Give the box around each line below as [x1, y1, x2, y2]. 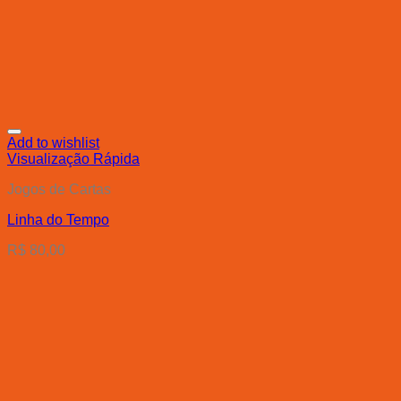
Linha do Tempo [7, 212, 109, 228]
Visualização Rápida [7, 151, 140, 167]
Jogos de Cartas [7, 182, 111, 198]
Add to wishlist [7, 135, 99, 151]
